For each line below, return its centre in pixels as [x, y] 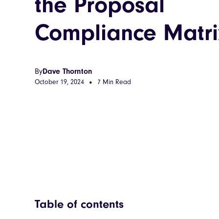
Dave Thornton [67, 71]
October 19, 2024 [59, 82]
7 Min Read [114, 82]
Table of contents [79, 204]
